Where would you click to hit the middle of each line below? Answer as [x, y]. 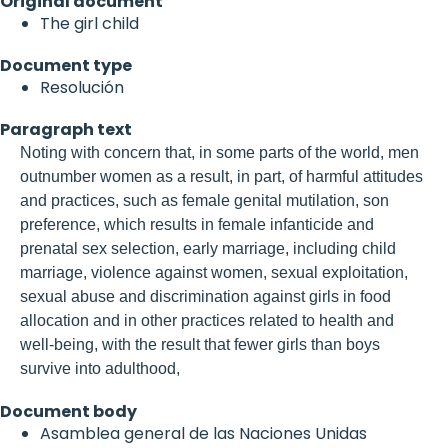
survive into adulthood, [100, 368]
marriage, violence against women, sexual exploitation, [214, 272]
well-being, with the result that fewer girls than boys [200, 344]
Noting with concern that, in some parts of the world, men [219, 152]
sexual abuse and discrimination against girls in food [205, 296]
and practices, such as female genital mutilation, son [204, 200]
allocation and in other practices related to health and [207, 320]
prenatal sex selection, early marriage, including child [208, 248]
